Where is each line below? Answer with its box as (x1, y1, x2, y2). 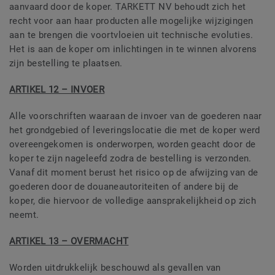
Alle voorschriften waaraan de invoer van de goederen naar (9, 110, 262, 122)
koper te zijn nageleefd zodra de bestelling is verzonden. (9, 153, 252, 165)
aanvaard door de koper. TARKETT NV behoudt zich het (9, 1, 246, 13)
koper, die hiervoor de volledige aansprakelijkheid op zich (9, 195, 257, 207)
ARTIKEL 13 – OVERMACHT (9, 236, 129, 247)
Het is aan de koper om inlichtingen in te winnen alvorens (9, 44, 257, 55)
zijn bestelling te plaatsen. (9, 58, 123, 69)
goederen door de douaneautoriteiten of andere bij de (9, 181, 239, 193)
